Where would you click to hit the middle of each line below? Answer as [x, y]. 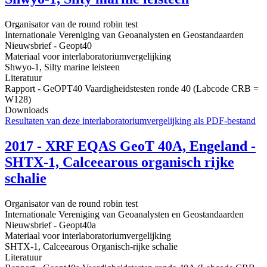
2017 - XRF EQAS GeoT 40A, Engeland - [130, 146]
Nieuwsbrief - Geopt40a [50, 225]
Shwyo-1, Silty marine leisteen [62, 67]
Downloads [27, 110]
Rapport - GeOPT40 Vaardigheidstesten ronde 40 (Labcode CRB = [132, 89]
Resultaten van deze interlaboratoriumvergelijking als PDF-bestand [130, 121]
